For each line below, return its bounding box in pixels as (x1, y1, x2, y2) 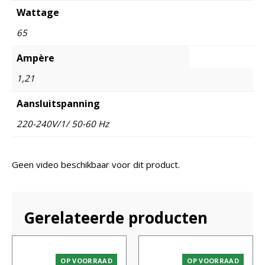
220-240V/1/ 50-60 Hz (17, 117, 109, 130)
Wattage (17, 5, 59, 19)
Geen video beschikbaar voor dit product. (12, 158, 180, 170)
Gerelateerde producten (24, 206, 208, 228)
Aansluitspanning (17, 96, 100, 110)
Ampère (17, 51, 54, 64)
